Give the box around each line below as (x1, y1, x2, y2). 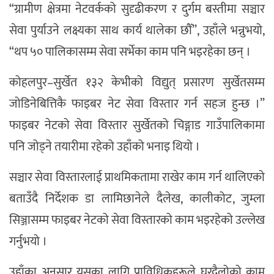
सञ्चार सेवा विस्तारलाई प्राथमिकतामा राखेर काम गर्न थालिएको (9, 166, 265, 188)
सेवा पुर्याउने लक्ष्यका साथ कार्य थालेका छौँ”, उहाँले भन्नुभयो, (9, 20, 265, 41)
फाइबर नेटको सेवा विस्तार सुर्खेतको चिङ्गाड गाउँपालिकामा (9, 114, 265, 136)
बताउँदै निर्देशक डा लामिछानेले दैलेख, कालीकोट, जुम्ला (9, 188, 265, 209)
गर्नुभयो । (9, 231, 47, 252)
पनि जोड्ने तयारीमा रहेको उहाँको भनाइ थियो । (9, 136, 200, 157)
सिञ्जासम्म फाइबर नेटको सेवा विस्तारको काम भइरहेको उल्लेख (9, 209, 265, 231)
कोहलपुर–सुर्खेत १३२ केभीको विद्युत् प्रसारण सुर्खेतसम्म (9, 72, 265, 93)
